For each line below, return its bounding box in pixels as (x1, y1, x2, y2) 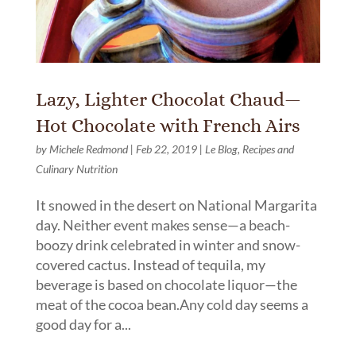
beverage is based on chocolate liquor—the (35, 275, 297, 293)
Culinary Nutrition (35, 161, 118, 176)
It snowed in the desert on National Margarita (35, 195, 317, 214)
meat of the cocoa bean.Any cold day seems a (35, 295, 308, 313)
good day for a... (35, 315, 131, 333)
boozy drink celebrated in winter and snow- (35, 235, 300, 253)
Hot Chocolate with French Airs (35, 114, 300, 137)
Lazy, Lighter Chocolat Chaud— (35, 87, 301, 110)
